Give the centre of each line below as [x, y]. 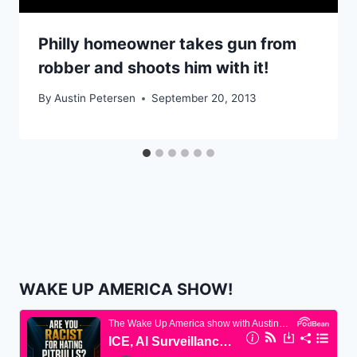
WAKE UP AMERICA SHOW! [126, 290]
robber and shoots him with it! [153, 67]
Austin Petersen [95, 98]
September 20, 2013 [204, 98]
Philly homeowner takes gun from [167, 43]
